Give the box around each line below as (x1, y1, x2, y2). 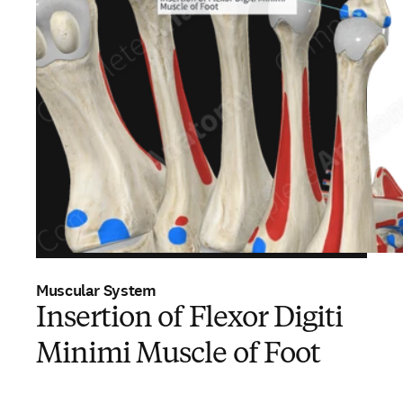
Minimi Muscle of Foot (36, 341, 320, 370)
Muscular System (36, 280, 157, 301)
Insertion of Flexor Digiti (36, 305, 344, 334)
